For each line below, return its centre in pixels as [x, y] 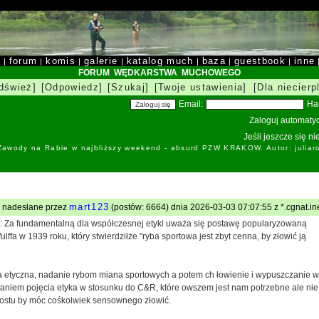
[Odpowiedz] [72, 87]
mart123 [89, 207]
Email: [191, 104]
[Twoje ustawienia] [200, 87]
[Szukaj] [128, 87]
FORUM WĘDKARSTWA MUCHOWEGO [159, 73]
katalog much [160, 61]
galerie [101, 61]
